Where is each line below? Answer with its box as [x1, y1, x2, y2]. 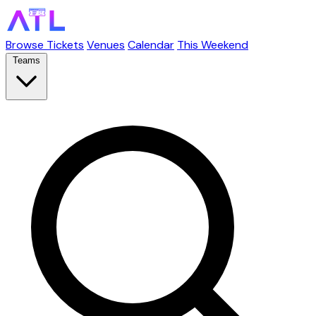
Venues [87, 37, 125, 52]
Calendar [128, 37, 174, 52]
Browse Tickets [6, 37, 84, 52]
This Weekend [177, 37, 248, 52]
